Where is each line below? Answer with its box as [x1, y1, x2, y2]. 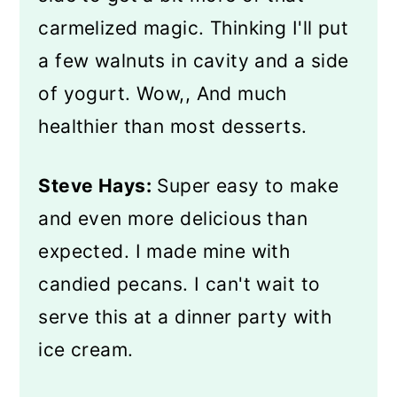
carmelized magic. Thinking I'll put [38, 17, 349, 39]
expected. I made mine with [38, 240, 291, 262]
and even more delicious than [38, 207, 308, 230]
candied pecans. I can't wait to [38, 273, 321, 295]
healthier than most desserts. [38, 115, 307, 137]
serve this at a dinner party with [38, 306, 332, 328]
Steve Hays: [38, 175, 152, 197]
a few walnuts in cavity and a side [38, 50, 349, 72]
